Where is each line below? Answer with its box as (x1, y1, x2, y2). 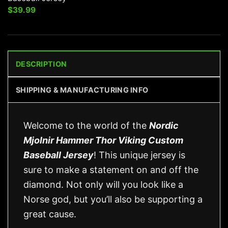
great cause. (23, 209, 76, 220)
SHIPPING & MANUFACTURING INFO (16, 85, 149, 95)
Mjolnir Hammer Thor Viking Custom (23, 135, 183, 146)
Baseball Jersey (23, 150, 94, 161)
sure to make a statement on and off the (23, 164, 198, 176)
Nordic (149, 120, 179, 131)
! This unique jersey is (94, 150, 185, 161)
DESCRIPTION (16, 60, 67, 69)
